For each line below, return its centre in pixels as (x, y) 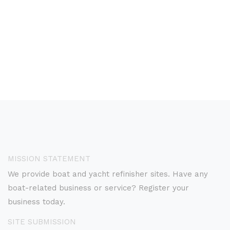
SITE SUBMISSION (42, 222)
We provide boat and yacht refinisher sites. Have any (108, 174)
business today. (36, 202)
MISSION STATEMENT (49, 159)
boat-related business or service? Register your (98, 188)
